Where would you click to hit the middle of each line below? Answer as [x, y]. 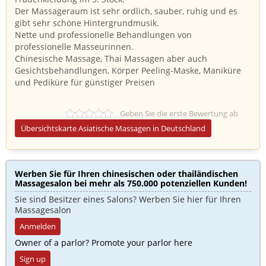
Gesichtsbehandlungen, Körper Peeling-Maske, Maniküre [128, 70]
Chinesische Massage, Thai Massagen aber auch [111, 58]
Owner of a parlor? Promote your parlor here [104, 243]
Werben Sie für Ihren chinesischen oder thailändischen [126, 174]
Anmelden [38, 226]
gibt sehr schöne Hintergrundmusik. [87, 23]
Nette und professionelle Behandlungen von [103, 35]
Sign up [33, 259]
